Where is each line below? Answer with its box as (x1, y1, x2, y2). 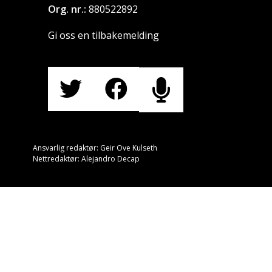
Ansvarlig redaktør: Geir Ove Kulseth (33, 143, 158, 153)
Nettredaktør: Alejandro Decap (33, 154, 140, 164)
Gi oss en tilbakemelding (48, 29, 160, 42)
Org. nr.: (48, 2, 87, 16)
